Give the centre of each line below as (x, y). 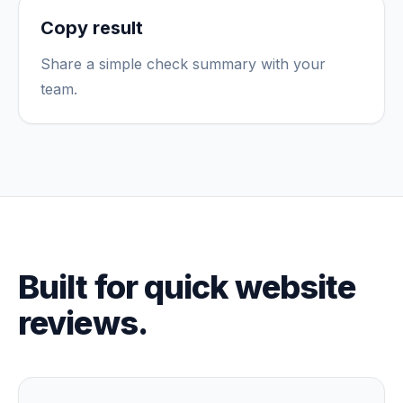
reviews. (83, 323)
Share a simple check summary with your (183, 64)
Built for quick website (187, 287)
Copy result (92, 28)
